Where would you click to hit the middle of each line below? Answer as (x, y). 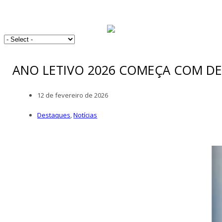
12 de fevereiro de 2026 (73, 95)
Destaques (54, 115)
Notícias (85, 115)
